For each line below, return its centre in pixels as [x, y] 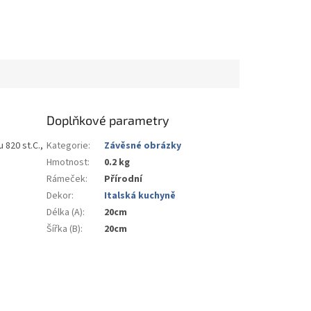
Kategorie [68, 145]
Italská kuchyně [140, 195]
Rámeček [66, 179]
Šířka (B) [64, 229]
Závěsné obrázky [143, 145]
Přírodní [124, 179]
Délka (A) [65, 212]
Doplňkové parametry [108, 120]
